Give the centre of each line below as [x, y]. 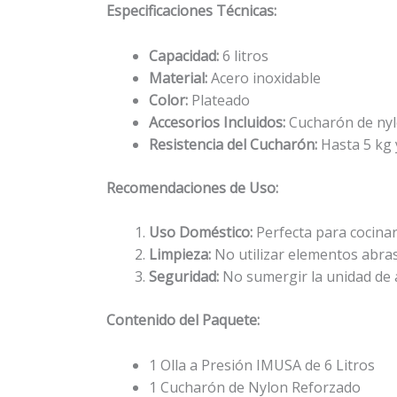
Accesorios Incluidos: [217, 122]
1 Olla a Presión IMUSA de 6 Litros [262, 365]
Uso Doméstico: [201, 233]
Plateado [219, 100]
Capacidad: [184, 55]
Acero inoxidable [264, 78]
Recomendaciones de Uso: [192, 187]
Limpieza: [180, 255]
